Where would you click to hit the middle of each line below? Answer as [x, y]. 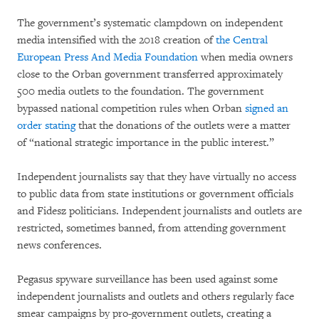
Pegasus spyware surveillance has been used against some [147, 279]
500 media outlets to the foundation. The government [140, 91]
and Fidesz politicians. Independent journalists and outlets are [159, 211]
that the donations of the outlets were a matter [183, 125]
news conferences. [59, 245]
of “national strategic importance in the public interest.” [146, 142]
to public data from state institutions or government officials [155, 194]
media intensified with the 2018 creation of [116, 40]
